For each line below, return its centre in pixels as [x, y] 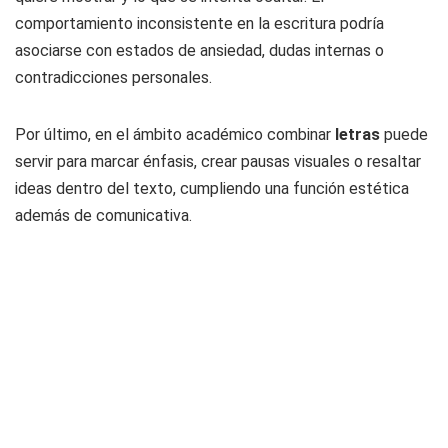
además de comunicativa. [103, 215]
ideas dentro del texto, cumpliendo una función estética [212, 188]
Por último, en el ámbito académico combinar [175, 134]
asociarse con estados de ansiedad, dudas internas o [199, 50]
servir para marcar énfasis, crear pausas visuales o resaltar [218, 161]
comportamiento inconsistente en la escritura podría [199, 23]
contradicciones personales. [113, 77]
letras [359, 134]
